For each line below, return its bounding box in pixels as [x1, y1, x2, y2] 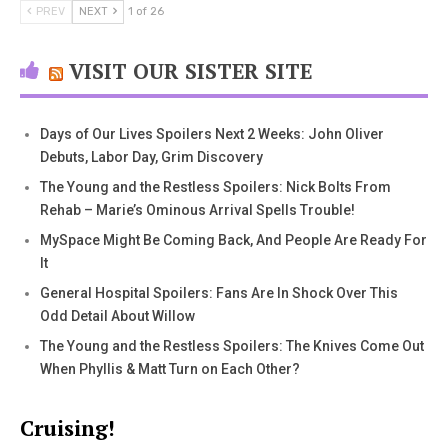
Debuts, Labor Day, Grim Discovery [40, 148, 263, 165]
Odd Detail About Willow [40, 307, 195, 324]
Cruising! [20, 413, 115, 442]
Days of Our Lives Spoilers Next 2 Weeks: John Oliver [40, 125, 384, 142]
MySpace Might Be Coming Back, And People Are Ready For [40, 231, 427, 248]
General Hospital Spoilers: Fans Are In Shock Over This [40, 284, 398, 301]
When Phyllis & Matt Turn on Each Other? [40, 360, 300, 377]
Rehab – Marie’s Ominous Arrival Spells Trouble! [40, 201, 355, 218]
